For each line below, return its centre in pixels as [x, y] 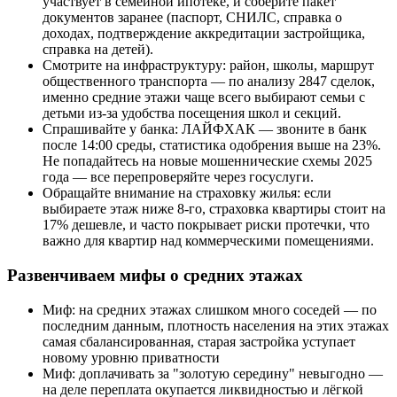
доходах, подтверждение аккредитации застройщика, [204, 34]
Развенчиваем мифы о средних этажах [155, 276]
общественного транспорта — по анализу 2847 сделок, [209, 82]
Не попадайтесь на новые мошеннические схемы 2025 [207, 161]
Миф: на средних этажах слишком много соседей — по [210, 309]
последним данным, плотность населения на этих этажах [216, 325]
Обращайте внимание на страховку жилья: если [187, 193]
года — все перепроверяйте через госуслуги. [178, 177]
